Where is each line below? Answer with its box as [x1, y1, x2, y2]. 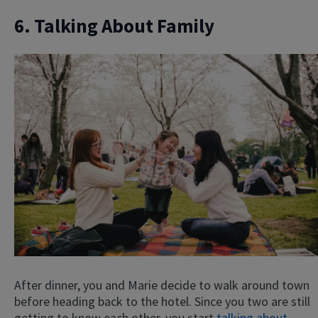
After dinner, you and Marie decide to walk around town [14, 277, 309, 294]
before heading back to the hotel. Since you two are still [14, 293, 310, 310]
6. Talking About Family [14, 13, 214, 38]
